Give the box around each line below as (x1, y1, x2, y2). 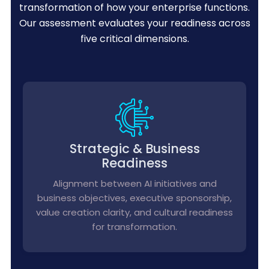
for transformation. (92, 220, 177, 233)
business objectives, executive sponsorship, (37, 192, 232, 204)
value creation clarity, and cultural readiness (36, 206, 233, 219)
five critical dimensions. (80, 32, 189, 46)
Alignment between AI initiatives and (52, 177, 217, 190)
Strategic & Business (69, 140, 200, 157)
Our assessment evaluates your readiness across (19, 16, 250, 30)
